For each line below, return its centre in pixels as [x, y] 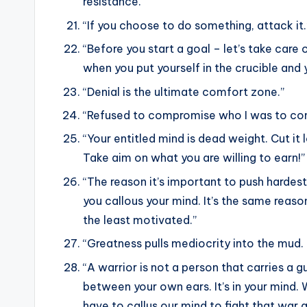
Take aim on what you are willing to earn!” [194, 158]
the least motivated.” [140, 220]
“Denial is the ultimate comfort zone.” [184, 91]
